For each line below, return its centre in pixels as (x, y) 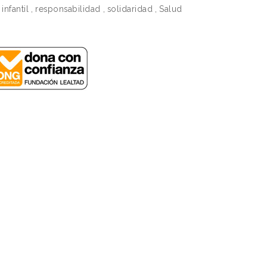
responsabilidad (68, 9)
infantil (15, 9)
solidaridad (130, 9)
